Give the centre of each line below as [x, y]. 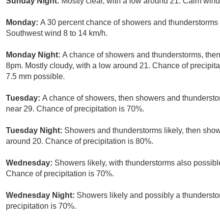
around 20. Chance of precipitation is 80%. [80, 141]
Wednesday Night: [41, 195]
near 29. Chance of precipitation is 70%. [75, 109]
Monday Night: [34, 55]
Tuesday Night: [35, 131]
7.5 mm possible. [35, 77]
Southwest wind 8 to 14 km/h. [57, 33]
